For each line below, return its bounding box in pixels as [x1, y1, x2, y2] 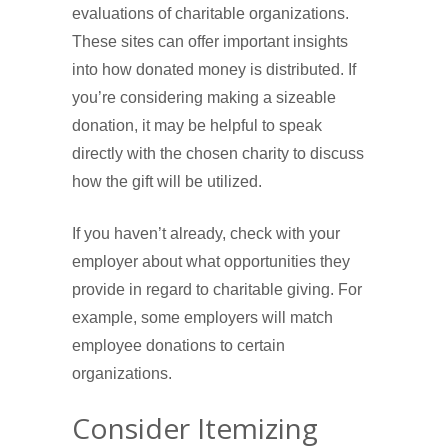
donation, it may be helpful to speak [72, 117, 322, 135]
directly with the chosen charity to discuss [72, 145, 364, 163]
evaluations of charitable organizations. [72, 5, 349, 23]
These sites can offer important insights [72, 33, 348, 51]
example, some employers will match [72, 309, 333, 327]
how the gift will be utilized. [72, 173, 262, 191]
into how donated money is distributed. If [72, 61, 356, 79]
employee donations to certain [72, 337, 285, 355]
